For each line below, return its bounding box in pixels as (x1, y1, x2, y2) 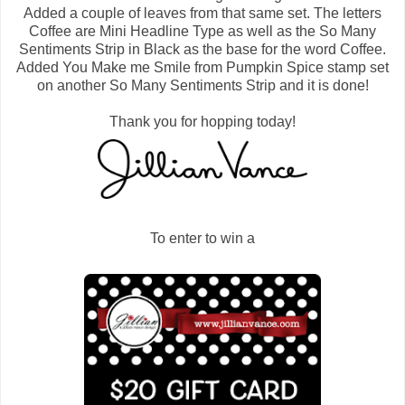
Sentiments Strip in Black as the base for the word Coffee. (19, 42, 386, 58)
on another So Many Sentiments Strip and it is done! (36, 78, 369, 94)
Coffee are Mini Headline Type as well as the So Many (29, 24, 376, 40)
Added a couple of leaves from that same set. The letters (24, 5, 381, 22)
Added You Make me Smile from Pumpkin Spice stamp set (16, 60, 389, 76)
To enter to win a (150, 231, 255, 247)
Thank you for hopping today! (109, 114, 296, 130)
